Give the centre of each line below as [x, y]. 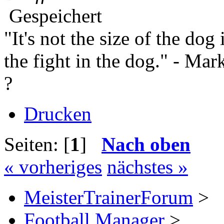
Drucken [58, 114]
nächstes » [147, 167]
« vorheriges [53, 167]
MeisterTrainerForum [108, 197]
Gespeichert [53, 16]
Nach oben [146, 144]
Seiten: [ [37, 144]
